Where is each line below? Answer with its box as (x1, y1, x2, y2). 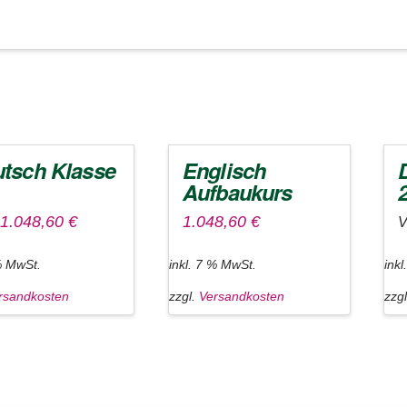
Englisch (182, 154, 266, 185)
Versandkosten (198, 289, 284, 304)
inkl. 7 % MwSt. (168, 256, 256, 272)
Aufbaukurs (182, 175, 293, 207)
